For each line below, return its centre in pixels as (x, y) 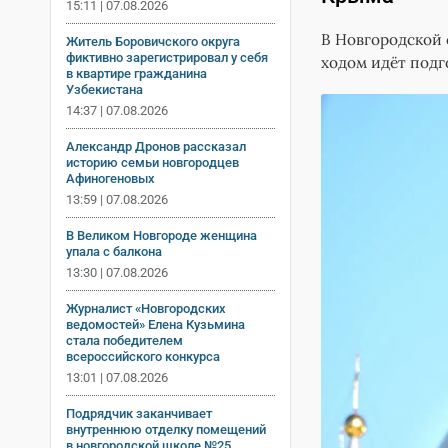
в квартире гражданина (136, 73)
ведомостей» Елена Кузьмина (155, 324)
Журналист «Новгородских (146, 308)
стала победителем (124, 340)
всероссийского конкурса (143, 356)
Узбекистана (104, 89)
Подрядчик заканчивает (139, 413)
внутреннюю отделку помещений (166, 429)
